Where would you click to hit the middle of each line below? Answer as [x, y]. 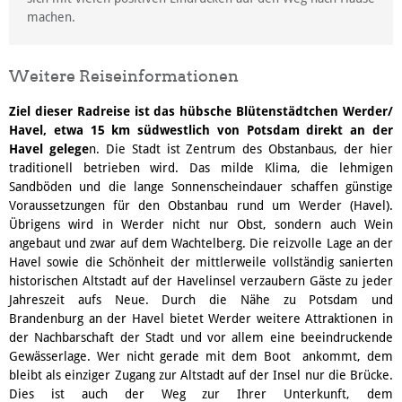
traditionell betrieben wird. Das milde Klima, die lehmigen [201, 167]
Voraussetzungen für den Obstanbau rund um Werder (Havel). [201, 205]
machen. [51, 17]
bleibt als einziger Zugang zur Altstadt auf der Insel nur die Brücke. [201, 375]
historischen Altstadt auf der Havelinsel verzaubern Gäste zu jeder [201, 280]
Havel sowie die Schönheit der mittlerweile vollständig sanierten [201, 262]
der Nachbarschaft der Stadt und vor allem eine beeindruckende [201, 337]
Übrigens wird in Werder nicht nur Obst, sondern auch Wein [201, 224]
